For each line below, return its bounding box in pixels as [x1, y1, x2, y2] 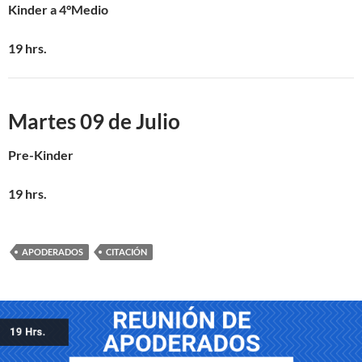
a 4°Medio [50, 2, 108, 17]
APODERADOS [22, 246, 83, 257]
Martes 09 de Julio [8, 108, 180, 134]
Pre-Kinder [8, 147, 74, 162]
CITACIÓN [106, 246, 147, 257]
